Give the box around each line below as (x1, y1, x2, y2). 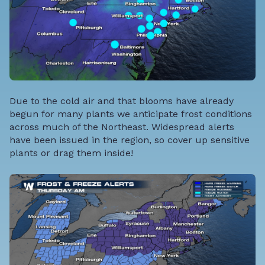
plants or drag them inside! (9, 147, 133, 159)
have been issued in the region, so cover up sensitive (9, 134, 250, 146)
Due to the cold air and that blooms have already (9, 95, 234, 107)
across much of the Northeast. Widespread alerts (9, 121, 234, 133)
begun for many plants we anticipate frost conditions (9, 108, 252, 120)
